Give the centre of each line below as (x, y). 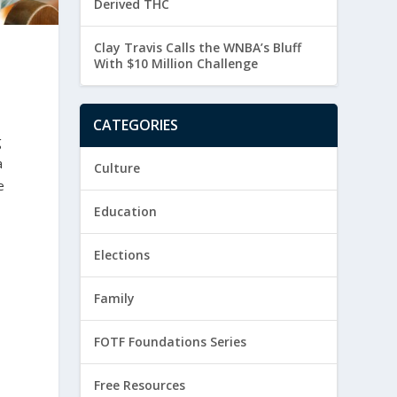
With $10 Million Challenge (176, 64)
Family (115, 299)
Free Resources (140, 385)
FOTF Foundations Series (171, 342)
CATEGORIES (136, 125)
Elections (122, 255)
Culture (117, 168)
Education (126, 212)
